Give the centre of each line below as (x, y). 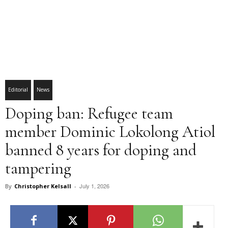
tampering (38, 168)
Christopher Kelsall (43, 186)
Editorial (18, 90)
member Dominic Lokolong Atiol (110, 132)
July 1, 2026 (94, 186)
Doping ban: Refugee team (89, 113)
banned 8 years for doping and (101, 150)
